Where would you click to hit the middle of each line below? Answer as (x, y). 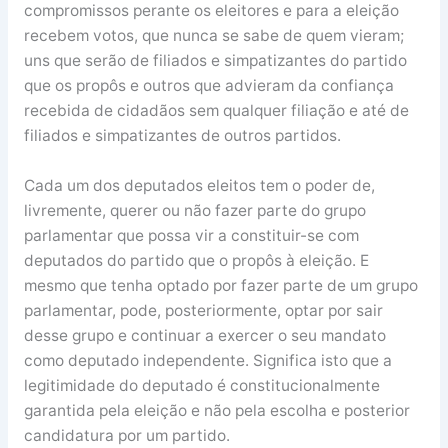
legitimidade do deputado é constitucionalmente (201, 385)
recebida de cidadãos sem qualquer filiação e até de (216, 111)
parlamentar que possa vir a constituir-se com (191, 235)
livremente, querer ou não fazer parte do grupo (194, 210)
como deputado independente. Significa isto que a (207, 360)
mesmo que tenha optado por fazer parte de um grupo (220, 285)
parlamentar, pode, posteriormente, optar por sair (203, 310)
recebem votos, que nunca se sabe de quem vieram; (213, 36)
